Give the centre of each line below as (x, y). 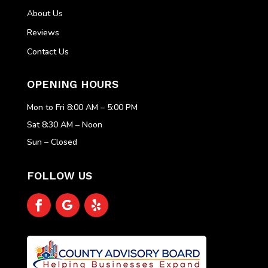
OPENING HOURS (72, 84)
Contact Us (48, 52)
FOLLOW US (59, 176)
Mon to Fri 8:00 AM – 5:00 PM (82, 108)
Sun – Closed (52, 142)
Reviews (43, 33)
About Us (45, 14)
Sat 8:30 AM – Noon (64, 125)
